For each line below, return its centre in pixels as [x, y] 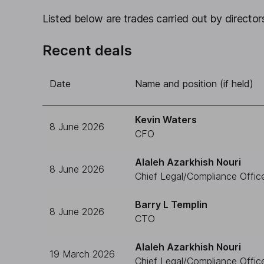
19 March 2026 [82, 254]
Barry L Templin [171, 204]
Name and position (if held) [194, 84]
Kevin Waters [166, 120]
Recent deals [87, 50]
